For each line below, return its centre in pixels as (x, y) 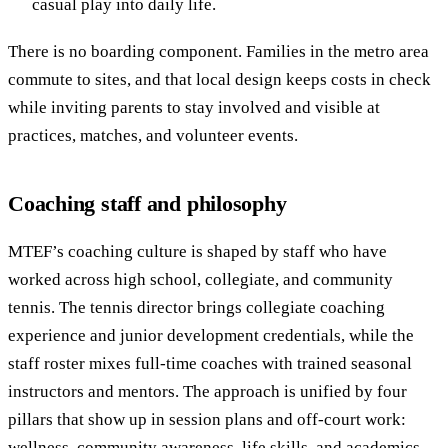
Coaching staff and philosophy (147, 203)
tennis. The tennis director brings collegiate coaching (196, 307)
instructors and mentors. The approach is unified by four (207, 391)
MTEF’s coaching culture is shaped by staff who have (197, 251)
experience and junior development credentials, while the (211, 335)
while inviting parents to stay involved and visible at (194, 107)
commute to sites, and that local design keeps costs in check (219, 79)
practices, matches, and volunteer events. (153, 135)
